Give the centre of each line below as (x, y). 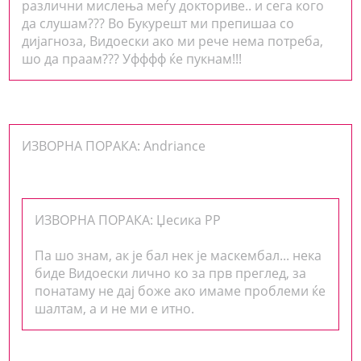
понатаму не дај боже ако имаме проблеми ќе (180, 290)
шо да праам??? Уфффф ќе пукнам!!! (132, 58)
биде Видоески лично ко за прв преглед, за (171, 273)
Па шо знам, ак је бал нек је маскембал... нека (178, 255)
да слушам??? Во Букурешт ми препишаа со (158, 23)
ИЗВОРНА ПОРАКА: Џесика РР (128, 220)
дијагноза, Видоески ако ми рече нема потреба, (173, 41)
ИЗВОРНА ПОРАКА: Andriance (114, 145)
